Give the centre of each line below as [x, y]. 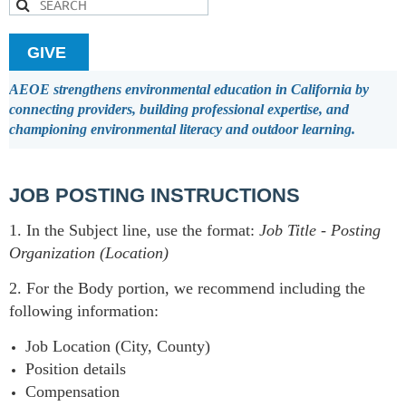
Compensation [75, 392]
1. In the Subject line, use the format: [134, 231]
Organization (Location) [89, 253]
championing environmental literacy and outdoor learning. [182, 130]
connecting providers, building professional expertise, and [179, 110]
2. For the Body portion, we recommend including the [187, 289]
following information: [84, 311]
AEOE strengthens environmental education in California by [189, 90]
